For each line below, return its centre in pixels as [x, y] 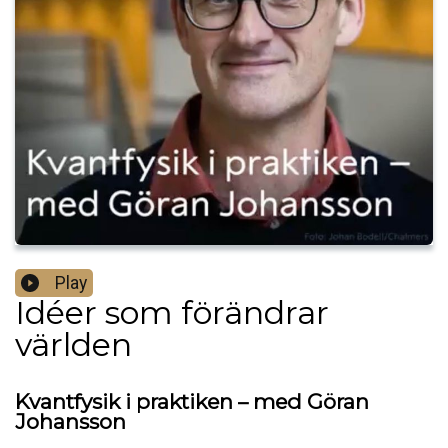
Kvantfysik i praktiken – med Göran [192, 402]
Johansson [70, 422]
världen [73, 345]
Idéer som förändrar [172, 313]
